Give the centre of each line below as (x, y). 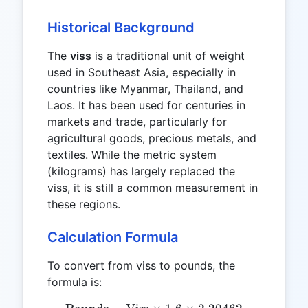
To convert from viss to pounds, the (141, 265)
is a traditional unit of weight (168, 56)
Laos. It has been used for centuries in (146, 105)
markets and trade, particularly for (137, 122)
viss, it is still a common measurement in (153, 188)
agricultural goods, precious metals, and (152, 138)
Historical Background (121, 27)
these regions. (84, 204)
